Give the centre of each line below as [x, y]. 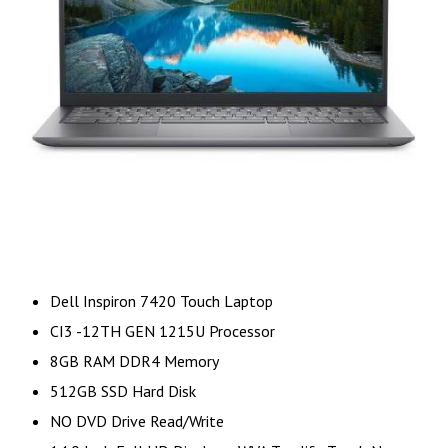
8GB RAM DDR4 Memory [136, 360]
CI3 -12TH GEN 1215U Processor [164, 330]
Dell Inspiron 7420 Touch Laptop [161, 300]
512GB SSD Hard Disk [123, 390]
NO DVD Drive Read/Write [139, 420]
